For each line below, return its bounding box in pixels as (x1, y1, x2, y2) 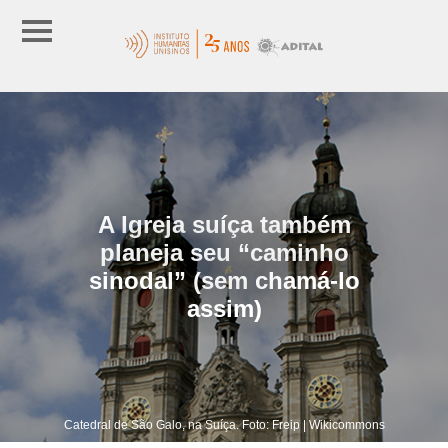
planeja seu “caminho (99, 238, 349, 266)
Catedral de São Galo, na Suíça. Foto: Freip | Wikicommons (63, 417, 385, 432)
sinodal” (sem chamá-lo (88, 266, 360, 294)
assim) (186, 294, 262, 322)
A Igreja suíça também (97, 210, 351, 238)
